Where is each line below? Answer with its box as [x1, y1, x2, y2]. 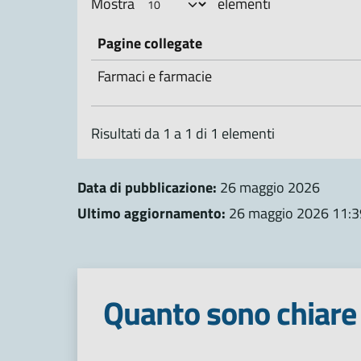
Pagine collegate [98, 31, 202, 54]
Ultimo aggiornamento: [77, 201, 226, 224]
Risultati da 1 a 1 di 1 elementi [90, 122, 275, 144]
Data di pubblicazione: [77, 176, 217, 198]
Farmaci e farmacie [98, 64, 212, 87]
